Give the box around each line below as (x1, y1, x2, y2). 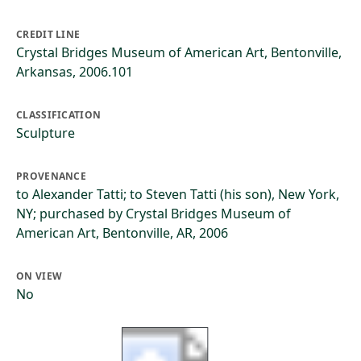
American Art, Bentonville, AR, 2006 (16, 224, 228, 242)
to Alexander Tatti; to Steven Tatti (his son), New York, (16, 185, 339, 203)
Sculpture (16, 124, 75, 142)
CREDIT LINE (16, 27, 81, 41)
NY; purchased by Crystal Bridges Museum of (16, 205, 291, 222)
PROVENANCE (16, 169, 86, 183)
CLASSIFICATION (16, 108, 102, 122)
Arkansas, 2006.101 (16, 63, 133, 81)
